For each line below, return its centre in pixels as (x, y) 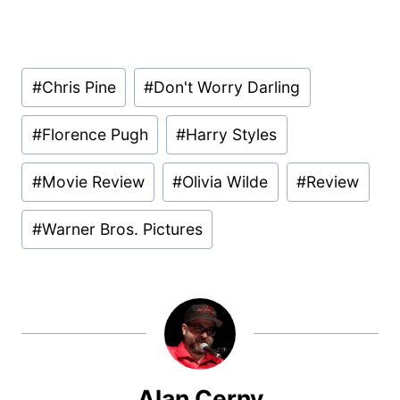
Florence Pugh (95, 135)
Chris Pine (79, 87)
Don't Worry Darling (227, 87)
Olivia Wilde (225, 181)
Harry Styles (232, 135)
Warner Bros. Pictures (122, 229)
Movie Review (93, 181)
